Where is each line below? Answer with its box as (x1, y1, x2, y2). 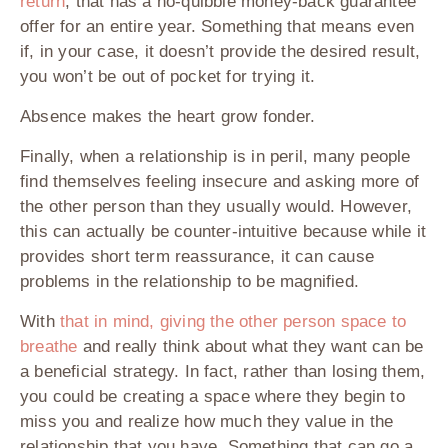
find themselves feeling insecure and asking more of (20, 172, 420, 192)
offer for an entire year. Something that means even (20, 17, 415, 37)
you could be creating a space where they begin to (20, 387, 405, 407)
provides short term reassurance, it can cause (20, 247, 375, 267)
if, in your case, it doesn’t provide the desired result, (20, 42, 421, 62)
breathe (20, 337, 78, 357)
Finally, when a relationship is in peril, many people (20, 147, 411, 167)
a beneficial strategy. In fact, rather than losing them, (20, 362, 426, 382)
